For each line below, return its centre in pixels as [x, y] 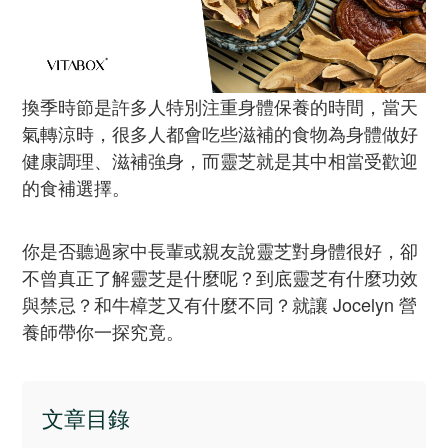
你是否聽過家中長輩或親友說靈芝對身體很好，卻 [220, 250]
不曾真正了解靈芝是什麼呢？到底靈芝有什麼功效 [220, 277]
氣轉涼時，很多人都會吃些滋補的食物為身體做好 [220, 133]
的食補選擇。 [76, 187]
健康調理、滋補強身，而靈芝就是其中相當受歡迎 [220, 160]
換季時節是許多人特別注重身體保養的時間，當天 [220, 106]
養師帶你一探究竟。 [103, 331]
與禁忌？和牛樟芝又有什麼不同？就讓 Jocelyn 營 [219, 304]
